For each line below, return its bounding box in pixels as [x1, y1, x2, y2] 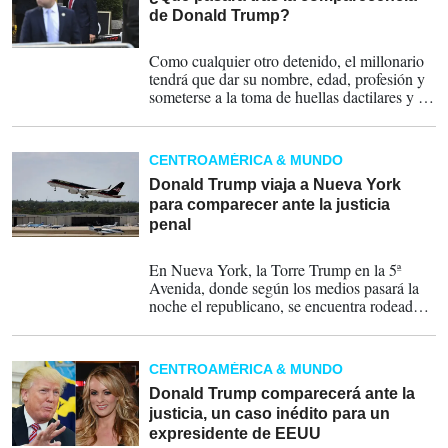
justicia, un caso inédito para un [149, 405, 391, 422]
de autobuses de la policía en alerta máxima [149, 313, 422, 334]
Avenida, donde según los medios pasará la [149, 277, 420, 298]
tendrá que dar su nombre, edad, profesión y [149, 68, 426, 89]
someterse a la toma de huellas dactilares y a [149, 86, 426, 107]
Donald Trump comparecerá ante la [149, 385, 416, 402]
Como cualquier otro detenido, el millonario [149, 50, 425, 71]
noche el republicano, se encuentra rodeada [149, 295, 421, 316]
